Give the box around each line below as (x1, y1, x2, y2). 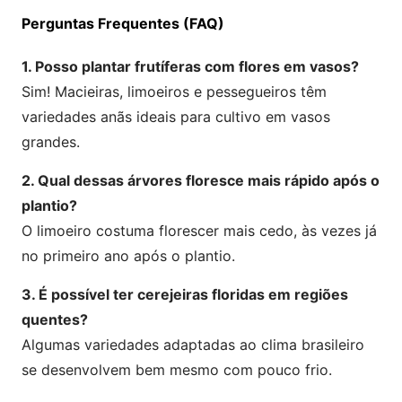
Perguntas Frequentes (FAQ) (22, 13, 224, 32)
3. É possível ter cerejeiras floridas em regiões (22, 284, 348, 303)
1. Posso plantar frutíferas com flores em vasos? (22, 57, 359, 75)
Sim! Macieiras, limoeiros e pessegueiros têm (22, 82, 327, 100)
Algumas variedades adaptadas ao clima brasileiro (22, 335, 364, 354)
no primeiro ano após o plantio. (22, 246, 235, 265)
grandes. (22, 132, 80, 151)
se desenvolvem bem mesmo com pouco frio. (22, 360, 332, 379)
